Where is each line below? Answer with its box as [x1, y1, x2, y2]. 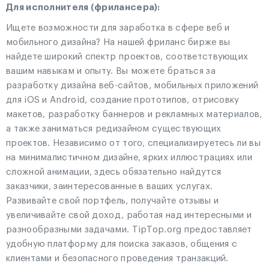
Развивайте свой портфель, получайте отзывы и [6, 196, 219, 205]
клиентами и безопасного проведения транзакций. [6, 254, 229, 263]
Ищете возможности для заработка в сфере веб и [6, 23, 230, 32]
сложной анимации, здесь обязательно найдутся [6, 168, 222, 177]
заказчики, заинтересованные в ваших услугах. [6, 182, 213, 191]
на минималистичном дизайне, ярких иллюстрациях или [6, 153, 252, 162]
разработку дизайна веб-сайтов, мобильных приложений [6, 81, 259, 90]
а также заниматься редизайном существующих [6, 124, 222, 133]
